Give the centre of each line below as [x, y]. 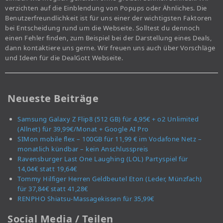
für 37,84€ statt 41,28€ [53, 188]
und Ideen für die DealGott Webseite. [64, 57]
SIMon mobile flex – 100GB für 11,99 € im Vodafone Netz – [110, 139]
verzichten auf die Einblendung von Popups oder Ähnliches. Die [106, 8]
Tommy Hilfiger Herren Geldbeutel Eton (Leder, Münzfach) [110, 178]
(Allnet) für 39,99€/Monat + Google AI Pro [83, 129]
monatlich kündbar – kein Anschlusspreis [83, 149]
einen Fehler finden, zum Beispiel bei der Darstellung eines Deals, [108, 38]
